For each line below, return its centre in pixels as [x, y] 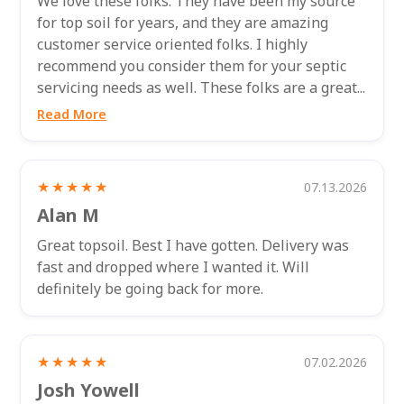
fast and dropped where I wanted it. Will [174, 267]
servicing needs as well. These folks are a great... [202, 88]
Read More [72, 115]
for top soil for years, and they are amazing [183, 23]
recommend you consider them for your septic [192, 66]
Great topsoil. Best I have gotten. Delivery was [193, 246]
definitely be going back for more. [151, 289]
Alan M [69, 216]
